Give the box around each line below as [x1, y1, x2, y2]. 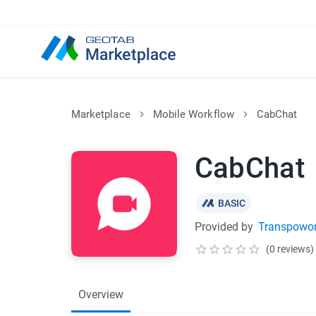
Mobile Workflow [152, 108, 234, 121]
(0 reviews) [265, 243, 314, 255]
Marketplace [71, 108, 130, 121]
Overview [78, 288, 123, 301]
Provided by [194, 220, 254, 233]
